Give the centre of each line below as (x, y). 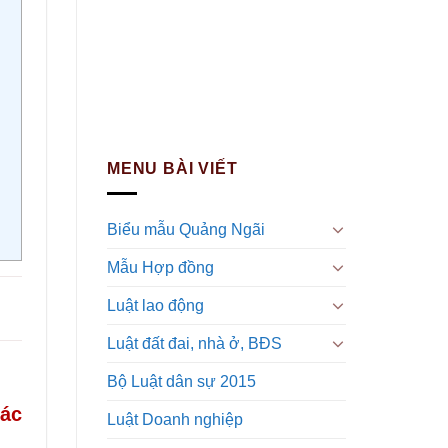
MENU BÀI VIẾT (172, 168)
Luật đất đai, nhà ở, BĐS (194, 343)
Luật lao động (155, 305)
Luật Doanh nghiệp (175, 419)
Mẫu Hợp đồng (160, 267)
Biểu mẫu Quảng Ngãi (186, 229)
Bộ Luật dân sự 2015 (181, 381)
